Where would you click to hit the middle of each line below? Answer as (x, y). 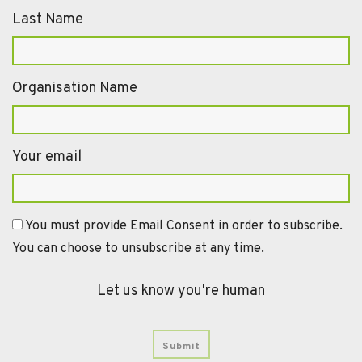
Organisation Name (75, 88)
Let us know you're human (181, 291)
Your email (47, 157)
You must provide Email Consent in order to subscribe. (184, 226)
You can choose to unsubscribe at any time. (138, 248)
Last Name (48, 19)
